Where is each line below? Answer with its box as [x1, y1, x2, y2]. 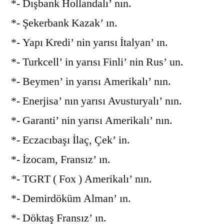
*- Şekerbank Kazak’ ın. [11, 15, 117, 30]
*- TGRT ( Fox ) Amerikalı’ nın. [11, 171, 152, 186]
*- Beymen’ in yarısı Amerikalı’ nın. [11, 74, 171, 88]
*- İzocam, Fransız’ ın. [11, 152, 110, 166]
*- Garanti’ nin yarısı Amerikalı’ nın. [11, 113, 172, 127]
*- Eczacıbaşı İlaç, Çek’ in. [11, 132, 130, 147]
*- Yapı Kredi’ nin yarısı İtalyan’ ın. [11, 35, 168, 49]
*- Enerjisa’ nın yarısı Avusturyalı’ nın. [11, 93, 182, 108]
